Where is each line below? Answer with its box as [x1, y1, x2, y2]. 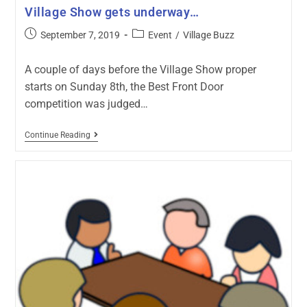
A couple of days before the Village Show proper [24, 62, 256, 76]
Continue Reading [24, 130, 90, 140]
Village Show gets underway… [24, 4, 199, 19]
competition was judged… [24, 97, 148, 110]
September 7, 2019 [40, 29, 120, 40]
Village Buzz [182, 29, 234, 40]
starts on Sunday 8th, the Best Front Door [24, 79, 223, 93]
